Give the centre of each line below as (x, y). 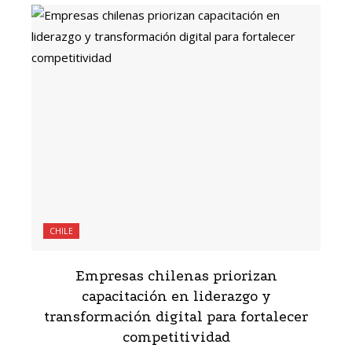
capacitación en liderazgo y (176, 297)
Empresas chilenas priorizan (176, 277)
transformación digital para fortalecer (176, 317)
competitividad (176, 338)
